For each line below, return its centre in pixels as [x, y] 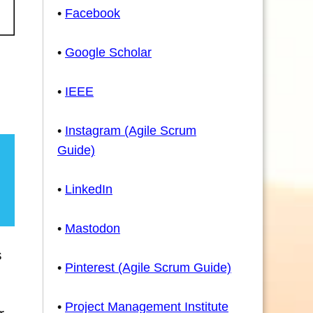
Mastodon [93, 228]
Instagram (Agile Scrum [131, 131]
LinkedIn [89, 189]
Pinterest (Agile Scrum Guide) [148, 268]
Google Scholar [108, 52]
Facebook [93, 13]
